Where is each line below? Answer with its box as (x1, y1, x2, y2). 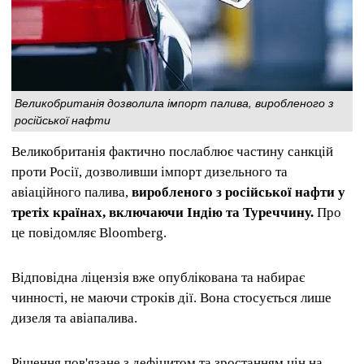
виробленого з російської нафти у (132, 184, 345, 200)
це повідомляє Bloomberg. (11, 224, 167, 240)
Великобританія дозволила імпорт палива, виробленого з (15, 93, 334, 110)
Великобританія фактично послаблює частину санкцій (11, 143, 333, 159)
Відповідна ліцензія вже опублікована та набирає (11, 269, 305, 285)
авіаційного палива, (11, 184, 132, 200)
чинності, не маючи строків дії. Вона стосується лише (11, 289, 331, 305)
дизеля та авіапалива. (11, 310, 137, 326)
